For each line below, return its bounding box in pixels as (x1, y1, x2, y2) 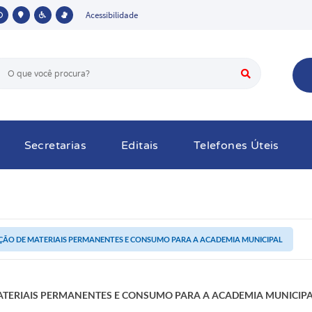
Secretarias (24, 139, 86, 153)
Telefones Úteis (193, 139, 279, 153)
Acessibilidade (85, 9, 138, 21)
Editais (121, 139, 159, 153)
